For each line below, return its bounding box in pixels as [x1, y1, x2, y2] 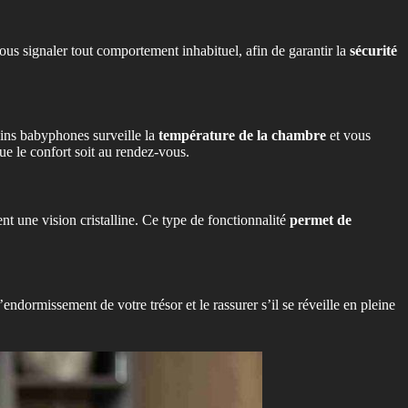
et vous [330, 127, 371, 144]
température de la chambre [158, 127, 330, 144]
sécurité [350, 43, 397, 59]
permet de [290, 211, 352, 228]
